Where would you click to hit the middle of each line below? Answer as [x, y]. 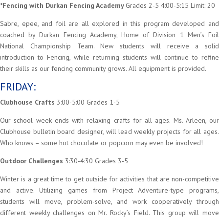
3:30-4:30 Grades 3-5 [97, 161]
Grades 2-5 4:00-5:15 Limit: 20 [170, 5]
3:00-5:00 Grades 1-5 [88, 102]
